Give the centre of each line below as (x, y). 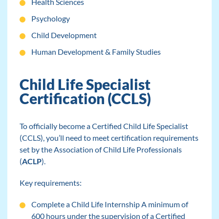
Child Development (64, 35)
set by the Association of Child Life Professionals (100, 150)
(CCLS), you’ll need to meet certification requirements (109, 138)
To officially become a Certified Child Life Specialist (104, 126)
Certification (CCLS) (85, 99)
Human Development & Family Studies (96, 52)
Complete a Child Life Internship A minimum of (109, 204)
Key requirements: (50, 183)
